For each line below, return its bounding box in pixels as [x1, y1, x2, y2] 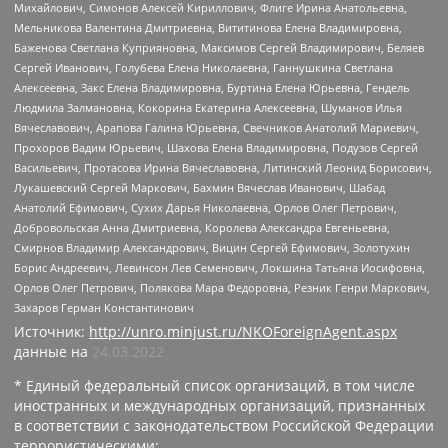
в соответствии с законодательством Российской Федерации [14, 416, 434, 436]
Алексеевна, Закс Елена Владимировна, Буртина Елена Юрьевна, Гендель [14, 80, 410, 96]
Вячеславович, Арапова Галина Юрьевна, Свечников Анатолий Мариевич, [14, 120, 419, 136]
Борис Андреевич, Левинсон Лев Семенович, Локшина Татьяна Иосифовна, [14, 260, 425, 276]
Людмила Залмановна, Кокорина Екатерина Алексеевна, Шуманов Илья [14, 100, 402, 116]
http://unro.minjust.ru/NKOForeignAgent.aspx [89, 322, 397, 342]
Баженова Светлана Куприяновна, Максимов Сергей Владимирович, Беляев [14, 40, 424, 56]
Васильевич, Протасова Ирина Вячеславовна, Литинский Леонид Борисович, [14, 160, 432, 176]
